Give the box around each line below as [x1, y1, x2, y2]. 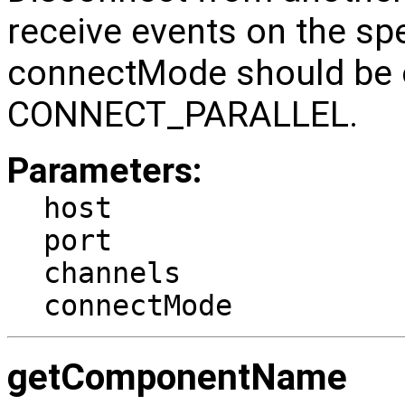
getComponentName [7, 354, 347, 399]
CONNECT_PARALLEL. [7, 94, 358, 136]
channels [43, 257, 181, 289]
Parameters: [7, 150, 202, 192]
